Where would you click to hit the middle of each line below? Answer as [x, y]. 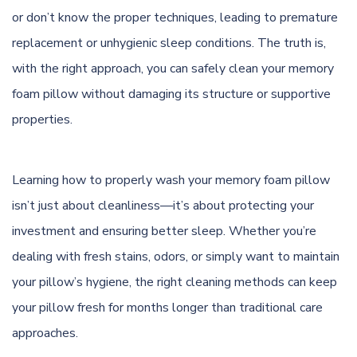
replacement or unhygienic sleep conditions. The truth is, [169, 43]
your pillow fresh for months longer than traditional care [167, 307]
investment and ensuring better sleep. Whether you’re [164, 231]
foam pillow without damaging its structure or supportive [171, 94]
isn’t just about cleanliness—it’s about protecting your [163, 205]
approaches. [45, 333]
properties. [42, 119]
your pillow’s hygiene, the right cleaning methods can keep [175, 282]
